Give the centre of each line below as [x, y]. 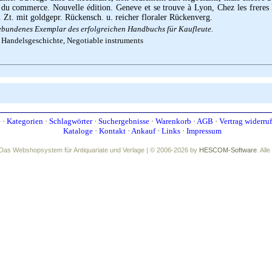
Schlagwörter [71, 121]
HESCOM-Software [228, 150]
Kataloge [78, 131]
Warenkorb [173, 121]
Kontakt [112, 131]
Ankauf [143, 131]
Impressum [204, 131]
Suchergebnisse [124, 121]
